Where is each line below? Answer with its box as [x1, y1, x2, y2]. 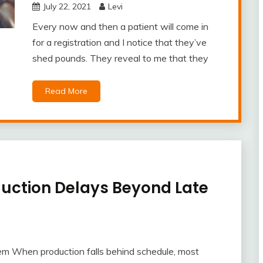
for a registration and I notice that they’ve [32, 36, 207, 48]
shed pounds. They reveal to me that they [32, 52, 208, 64]
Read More [45, 86, 87, 96]
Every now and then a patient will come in [32, 21, 208, 32]
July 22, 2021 [42, 1, 91, 12]
